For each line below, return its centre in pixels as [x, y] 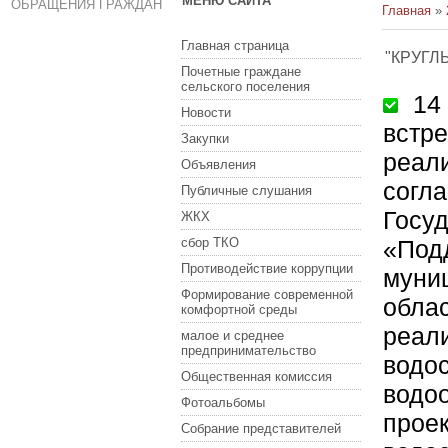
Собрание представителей [261, 428]
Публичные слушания [246, 190]
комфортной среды [239, 309]
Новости [206, 112]
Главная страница [235, 45]
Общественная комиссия [256, 376]
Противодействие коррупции [267, 268]
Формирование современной [267, 294]
